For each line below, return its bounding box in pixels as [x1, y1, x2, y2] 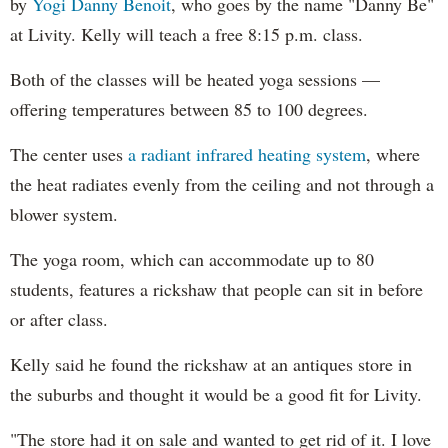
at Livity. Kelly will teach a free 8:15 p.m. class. [10, 21, 363, 46]
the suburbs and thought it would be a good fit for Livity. [10, 381, 422, 406]
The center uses [10, 141, 128, 166]
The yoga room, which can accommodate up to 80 [10, 246, 374, 271]
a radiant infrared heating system [128, 141, 366, 166]
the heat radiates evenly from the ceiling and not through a [10, 171, 434, 196]
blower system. [10, 201, 118, 226]
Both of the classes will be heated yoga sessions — [10, 66, 380, 91]
